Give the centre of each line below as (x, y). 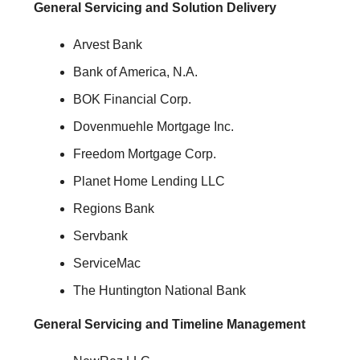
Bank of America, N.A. (135, 72)
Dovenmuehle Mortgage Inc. (153, 127)
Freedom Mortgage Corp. (145, 154)
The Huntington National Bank (160, 291)
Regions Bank (114, 209)
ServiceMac (107, 264)
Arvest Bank (108, 45)
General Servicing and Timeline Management (170, 325)
